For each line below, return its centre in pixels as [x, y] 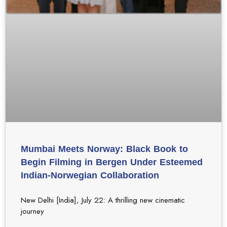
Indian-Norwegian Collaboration [90, 176]
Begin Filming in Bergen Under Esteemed [112, 162]
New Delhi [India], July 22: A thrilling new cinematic [103, 200]
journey [32, 212]
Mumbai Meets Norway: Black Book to [104, 149]
